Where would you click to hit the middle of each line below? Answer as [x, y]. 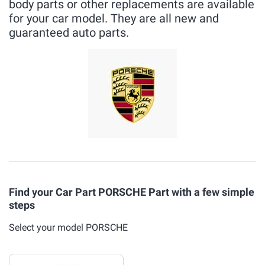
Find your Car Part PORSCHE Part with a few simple [132, 192]
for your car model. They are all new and [114, 18]
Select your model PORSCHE [68, 227]
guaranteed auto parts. [69, 33]
